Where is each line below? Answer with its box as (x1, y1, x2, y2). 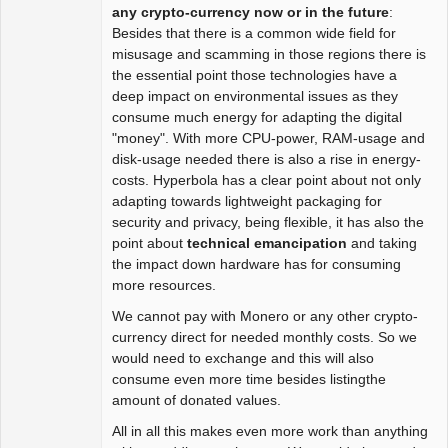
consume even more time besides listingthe (112, 371, 386, 388)
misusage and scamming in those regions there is (112, 46, 426, 63)
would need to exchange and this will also (112, 350, 374, 367)
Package (11, 3, 59, 18)
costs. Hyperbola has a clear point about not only (112, 172, 421, 189)
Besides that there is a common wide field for (112, 25, 396, 42)
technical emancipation (187, 235, 347, 252)
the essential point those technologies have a (112, 67, 397, 84)
